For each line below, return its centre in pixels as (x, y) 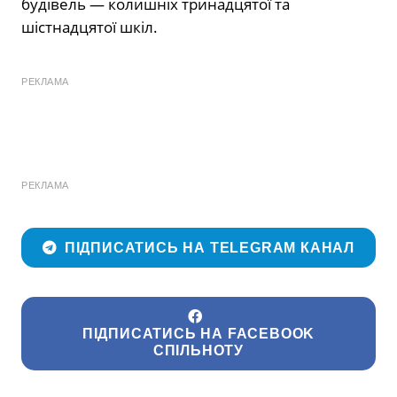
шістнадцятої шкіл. (90, 27)
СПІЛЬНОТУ (198, 351)
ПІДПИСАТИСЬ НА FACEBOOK (198, 334)
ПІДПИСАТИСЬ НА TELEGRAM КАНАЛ (210, 247)
